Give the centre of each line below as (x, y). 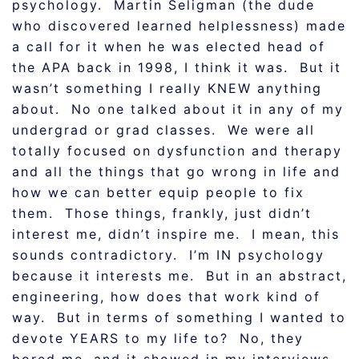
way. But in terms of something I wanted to (179, 317)
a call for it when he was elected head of (169, 46)
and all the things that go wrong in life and (176, 171)
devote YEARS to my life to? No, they (158, 338)
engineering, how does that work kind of (166, 296)
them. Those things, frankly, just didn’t (162, 213)
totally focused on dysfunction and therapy (177, 151)
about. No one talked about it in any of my (178, 109)
